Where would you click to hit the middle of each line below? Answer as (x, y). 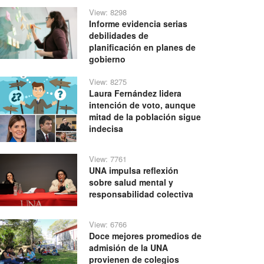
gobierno (108, 59)
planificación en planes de (143, 47)
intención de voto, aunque (143, 105)
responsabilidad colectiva (141, 194)
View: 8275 (108, 82)
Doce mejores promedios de (146, 236)
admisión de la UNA (129, 248)
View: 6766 (108, 225)
